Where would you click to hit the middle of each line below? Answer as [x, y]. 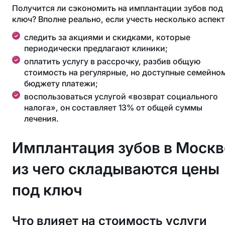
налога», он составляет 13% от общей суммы [113, 107]
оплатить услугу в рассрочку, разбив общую [112, 61]
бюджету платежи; [61, 83]
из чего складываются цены [116, 169]
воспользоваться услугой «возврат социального [121, 96]
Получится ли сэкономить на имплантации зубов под [118, 8]
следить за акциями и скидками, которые [107, 37]
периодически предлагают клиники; [96, 48]
